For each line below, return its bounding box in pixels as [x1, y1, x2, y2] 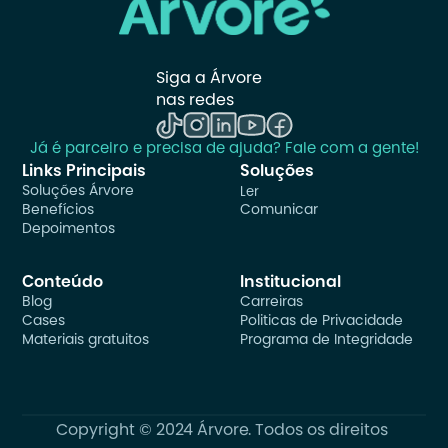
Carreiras [240, 295, 303, 310]
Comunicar [240, 203, 318, 218]
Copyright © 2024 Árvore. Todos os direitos [56, 422, 388, 439]
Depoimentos [22, 222, 116, 237]
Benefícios [22, 203, 95, 218]
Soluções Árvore [22, 184, 135, 199]
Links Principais [22, 163, 147, 180]
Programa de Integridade [240, 333, 413, 348]
